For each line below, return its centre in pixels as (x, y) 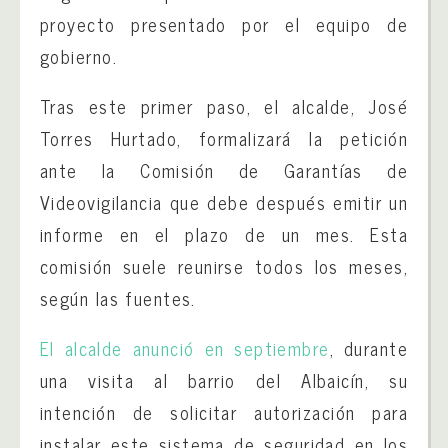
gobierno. (78, 56)
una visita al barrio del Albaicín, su (224, 380)
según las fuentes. (118, 298)
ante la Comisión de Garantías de (224, 170)
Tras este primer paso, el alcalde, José (224, 106)
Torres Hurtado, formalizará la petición (224, 138)
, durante (368, 348)
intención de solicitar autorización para (224, 412)
